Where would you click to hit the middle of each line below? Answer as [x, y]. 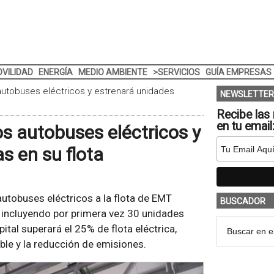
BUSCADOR [243, 201]
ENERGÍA [55, 72]
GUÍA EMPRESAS [238, 72]
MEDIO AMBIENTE [113, 72]
